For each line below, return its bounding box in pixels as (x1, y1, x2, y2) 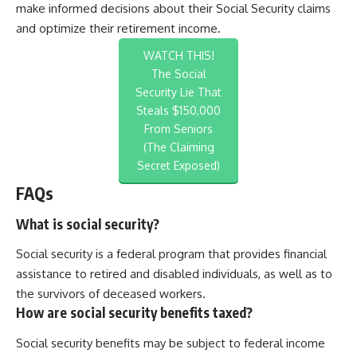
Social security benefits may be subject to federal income (16, 335, 325, 351)
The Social (151, 67, 206, 81)
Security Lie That (135, 85, 222, 100)
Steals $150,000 (136, 104, 221, 118)
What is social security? (16, 214, 159, 233)
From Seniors (144, 122, 213, 136)
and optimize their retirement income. (16, 21, 221, 37)
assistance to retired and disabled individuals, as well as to (16, 266, 332, 282)
